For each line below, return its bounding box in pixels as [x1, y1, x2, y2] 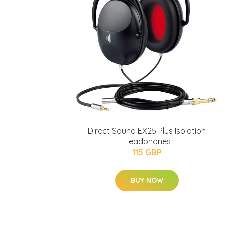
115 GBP [132, 147, 162, 157]
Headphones [123, 136, 171, 146]
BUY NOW [130, 176, 163, 185]
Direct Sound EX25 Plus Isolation [87, 126, 206, 136]
